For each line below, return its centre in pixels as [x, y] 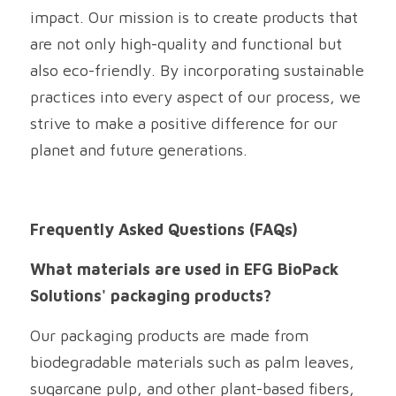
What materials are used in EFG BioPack [184, 269]
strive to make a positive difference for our [184, 123]
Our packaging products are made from [169, 335]
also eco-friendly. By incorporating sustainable [197, 70]
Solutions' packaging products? [151, 296]
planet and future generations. [139, 150]
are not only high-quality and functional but [186, 44]
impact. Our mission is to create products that [194, 17]
